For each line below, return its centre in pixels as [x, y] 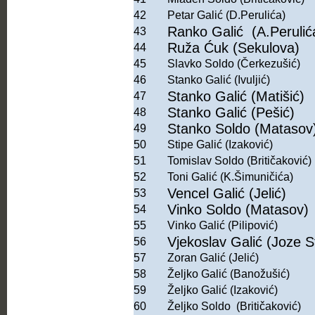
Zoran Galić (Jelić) [213, 258]
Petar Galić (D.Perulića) [226, 15]
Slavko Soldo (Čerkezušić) [234, 64]
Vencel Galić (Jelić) [227, 194]
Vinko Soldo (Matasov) [238, 210]
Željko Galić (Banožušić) [229, 274]
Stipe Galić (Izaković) [220, 145]
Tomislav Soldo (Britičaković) [239, 161]
